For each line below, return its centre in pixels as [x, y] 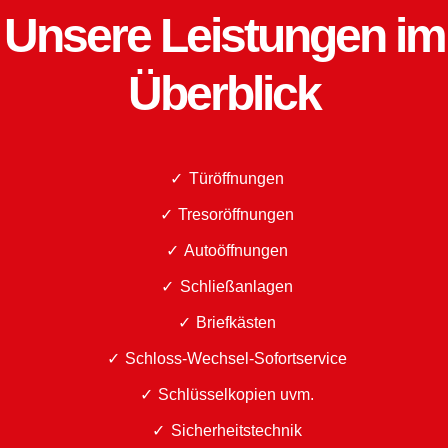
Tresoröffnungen [236, 214]
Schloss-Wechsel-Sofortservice [236, 358]
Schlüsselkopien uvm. [236, 394]
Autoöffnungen [236, 250]
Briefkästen [236, 322]
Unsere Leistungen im [224, 35]
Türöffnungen [236, 178]
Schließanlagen [236, 286]
